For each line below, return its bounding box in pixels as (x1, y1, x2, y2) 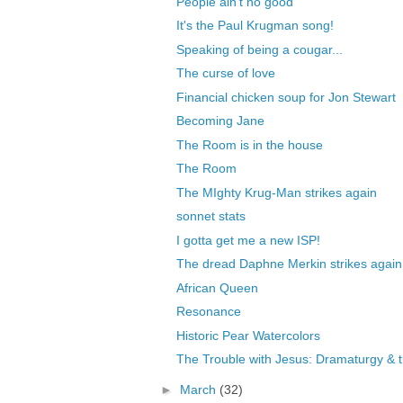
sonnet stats (175, 209, 246, 224)
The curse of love (175, 66, 275, 81)
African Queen (175, 280, 258, 295)
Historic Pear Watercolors (175, 327, 320, 343)
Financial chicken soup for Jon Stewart (175, 89, 396, 104)
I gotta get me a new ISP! (175, 232, 320, 247)
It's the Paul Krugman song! (175, 18, 334, 33)
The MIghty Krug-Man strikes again (175, 184, 377, 200)
